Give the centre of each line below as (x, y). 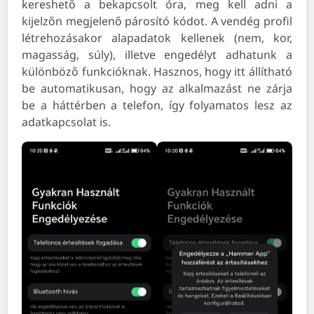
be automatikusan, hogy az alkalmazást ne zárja (157, 88)
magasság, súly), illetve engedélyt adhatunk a (157, 54)
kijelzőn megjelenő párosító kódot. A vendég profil (157, 21)
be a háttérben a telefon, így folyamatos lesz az (157, 105)
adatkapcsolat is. (67, 122)
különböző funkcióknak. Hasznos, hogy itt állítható (157, 71)
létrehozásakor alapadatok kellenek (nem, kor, (157, 37)
